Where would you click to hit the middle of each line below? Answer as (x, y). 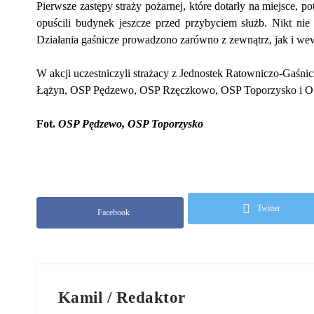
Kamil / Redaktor (122, 298)
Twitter (269, 209)
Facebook (114, 213)
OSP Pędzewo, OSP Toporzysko (131, 124)
